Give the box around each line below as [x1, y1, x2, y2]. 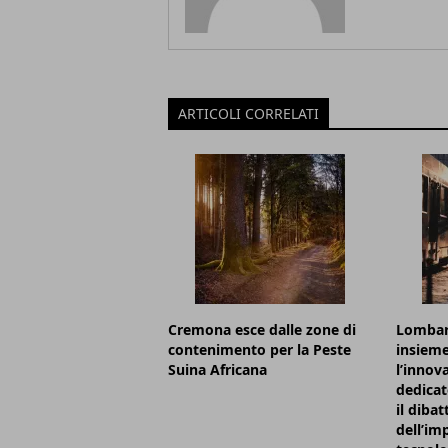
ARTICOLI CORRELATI [178, 104, 319, 124]
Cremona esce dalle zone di [168, 320, 356, 340]
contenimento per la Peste [168, 340, 351, 360]
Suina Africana [168, 360, 267, 380]
